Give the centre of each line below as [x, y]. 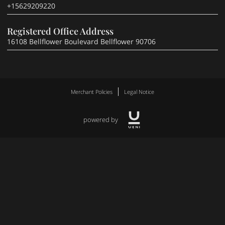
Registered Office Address [60, 31]
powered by [101, 120]
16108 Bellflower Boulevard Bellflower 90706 [81, 41]
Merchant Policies [91, 92]
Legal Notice [139, 92]
